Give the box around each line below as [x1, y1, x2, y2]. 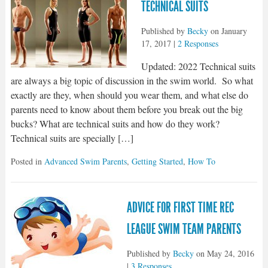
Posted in [10, 156, 44, 167]
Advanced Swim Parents [44, 156, 127, 167]
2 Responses [177, 38, 218, 49]
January [221, 25, 247, 36]
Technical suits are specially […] [10, 132, 133, 144]
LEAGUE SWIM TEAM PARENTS [126, 221, 241, 237]
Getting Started [131, 156, 183, 167]
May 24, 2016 [206, 248, 254, 259]
